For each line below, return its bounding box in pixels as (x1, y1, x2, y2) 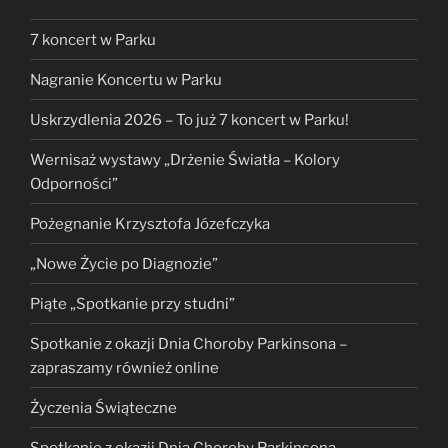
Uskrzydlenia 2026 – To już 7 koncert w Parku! (30, 110, 349, 129)
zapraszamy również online (30, 358, 219, 377)
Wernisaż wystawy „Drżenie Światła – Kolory (30, 150, 340, 169)
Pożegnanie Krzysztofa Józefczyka (30, 214, 270, 233)
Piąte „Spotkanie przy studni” (30, 294, 235, 313)
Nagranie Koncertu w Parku (30, 70, 222, 89)
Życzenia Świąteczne (30, 398, 177, 417)
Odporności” (30, 174, 118, 193)
